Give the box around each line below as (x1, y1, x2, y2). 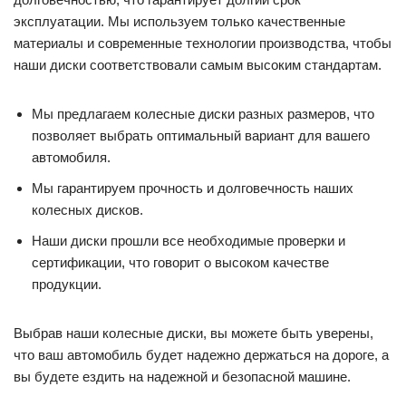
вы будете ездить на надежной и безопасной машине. (14, 368, 351, 384)
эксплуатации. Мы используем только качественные (14, 13, 345, 29)
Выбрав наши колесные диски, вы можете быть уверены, (14, 324, 373, 341)
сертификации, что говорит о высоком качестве (32, 254, 329, 270)
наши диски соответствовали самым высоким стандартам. (14, 56, 382, 72)
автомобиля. (32, 149, 111, 165)
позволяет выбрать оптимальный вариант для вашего (32, 127, 370, 143)
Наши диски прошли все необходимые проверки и (32, 232, 345, 248)
